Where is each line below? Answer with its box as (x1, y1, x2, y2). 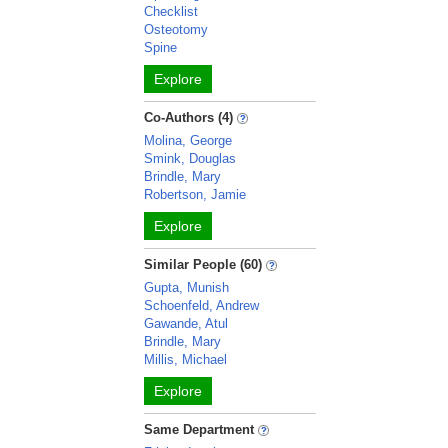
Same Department (144, 422, 259, 437)
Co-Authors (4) (144, 110, 234, 125)
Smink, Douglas (144, 151, 237, 166)
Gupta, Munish (144, 280, 230, 295)
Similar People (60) (144, 257, 263, 272)
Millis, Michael (144, 352, 228, 367)
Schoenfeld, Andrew (144, 298, 260, 313)
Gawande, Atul (144, 316, 229, 331)
